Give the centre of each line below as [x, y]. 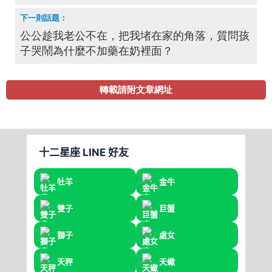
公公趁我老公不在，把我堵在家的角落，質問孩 [135, 36]
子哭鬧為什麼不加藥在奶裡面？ [97, 51]
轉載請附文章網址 [136, 90]
